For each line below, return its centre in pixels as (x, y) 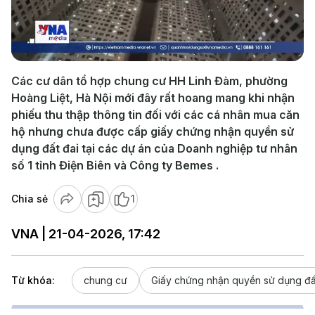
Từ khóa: (33, 280)
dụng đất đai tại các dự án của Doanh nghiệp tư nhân (154, 148)
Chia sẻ (30, 199)
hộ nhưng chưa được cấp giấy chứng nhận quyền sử (153, 131)
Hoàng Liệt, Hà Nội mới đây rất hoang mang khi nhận (153, 98)
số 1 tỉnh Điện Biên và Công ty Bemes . (115, 165)
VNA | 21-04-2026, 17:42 (86, 234)
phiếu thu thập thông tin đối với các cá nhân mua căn (155, 115)
